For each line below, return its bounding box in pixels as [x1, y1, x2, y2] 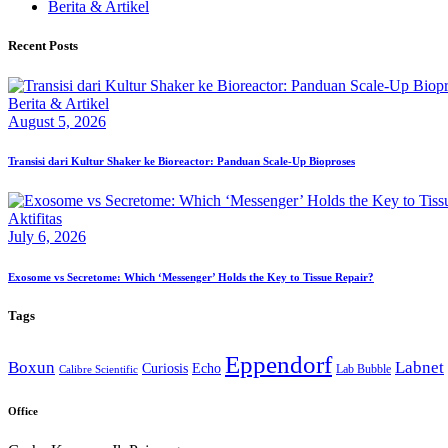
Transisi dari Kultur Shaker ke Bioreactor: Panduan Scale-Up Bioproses [8, 155, 355, 168]
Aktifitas [8, 210, 62, 228]
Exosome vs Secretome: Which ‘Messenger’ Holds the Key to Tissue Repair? [8, 271, 374, 284]
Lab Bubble [336, 361, 391, 376]
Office [8, 404, 38, 417]
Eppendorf [225, 349, 332, 379]
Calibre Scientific [59, 363, 138, 375]
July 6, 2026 [8, 228, 86, 246]
